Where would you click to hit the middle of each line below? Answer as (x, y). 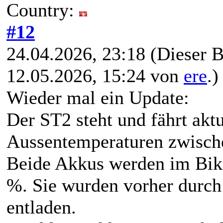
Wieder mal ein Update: (98, 98)
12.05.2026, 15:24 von (95, 76)
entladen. (41, 207)
